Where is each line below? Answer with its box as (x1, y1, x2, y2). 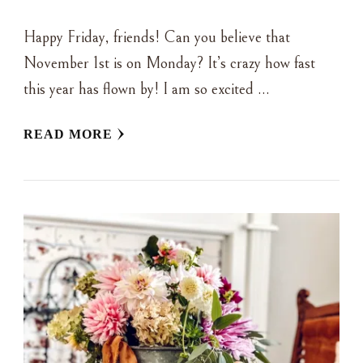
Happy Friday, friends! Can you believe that (23, 28, 290, 48)
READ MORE (23, 127, 113, 142)
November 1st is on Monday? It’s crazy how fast (23, 54, 315, 74)
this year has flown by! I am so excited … (23, 80, 270, 100)
